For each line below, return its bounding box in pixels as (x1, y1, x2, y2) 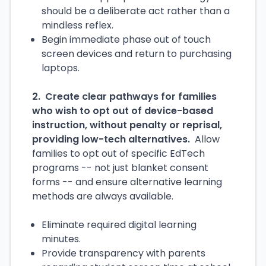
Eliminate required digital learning (42, 218, 197, 232)
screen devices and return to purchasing (42, 47, 232, 61)
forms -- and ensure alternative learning (32, 175, 222, 189)
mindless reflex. (42, 18, 113, 32)
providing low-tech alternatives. (32, 132, 190, 146)
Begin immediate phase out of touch (42, 33, 211, 46)
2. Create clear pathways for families (32, 90, 217, 103)
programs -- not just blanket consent (32, 161, 208, 175)
